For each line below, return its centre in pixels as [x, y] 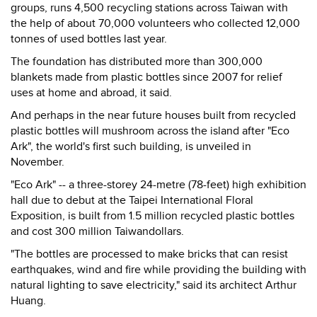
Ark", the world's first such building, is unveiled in [131, 146]
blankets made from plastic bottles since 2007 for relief [146, 77]
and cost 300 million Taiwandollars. [97, 231]
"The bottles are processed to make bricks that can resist [149, 254]
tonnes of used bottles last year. [89, 39]
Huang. [28, 301]
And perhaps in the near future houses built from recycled [153, 115]
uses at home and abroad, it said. [91, 93]
